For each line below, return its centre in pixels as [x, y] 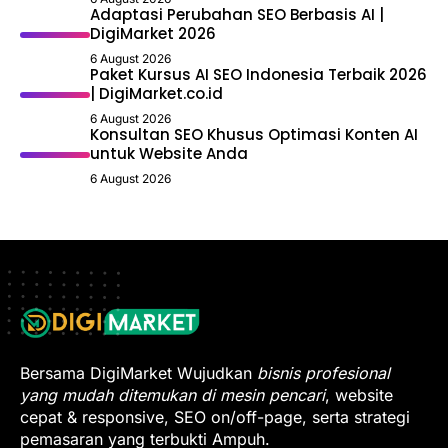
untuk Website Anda [169, 153]
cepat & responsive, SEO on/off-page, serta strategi [215, 416]
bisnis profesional [323, 372]
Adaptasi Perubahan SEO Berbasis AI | [237, 14]
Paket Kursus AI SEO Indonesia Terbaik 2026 [258, 74]
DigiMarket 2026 [153, 33]
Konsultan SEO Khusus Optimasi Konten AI [254, 134]
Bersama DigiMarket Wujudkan [138, 372]
